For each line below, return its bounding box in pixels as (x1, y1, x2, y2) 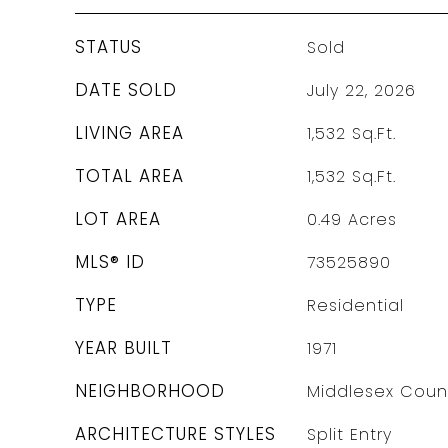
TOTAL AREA (75, 164, 184, 188)
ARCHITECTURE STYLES (75, 422, 276, 446)
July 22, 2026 (306, 79, 416, 102)
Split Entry (306, 423, 392, 446)
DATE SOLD (75, 78, 177, 102)
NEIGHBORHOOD (75, 379, 225, 403)
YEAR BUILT (75, 336, 172, 360)
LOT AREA (75, 207, 161, 231)
